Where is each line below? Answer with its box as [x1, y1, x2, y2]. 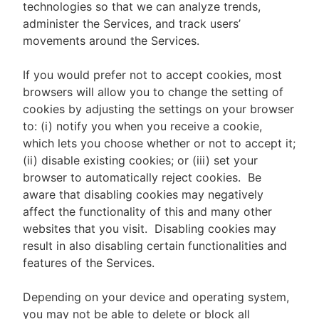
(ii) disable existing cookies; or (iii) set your [23, 153, 258, 167]
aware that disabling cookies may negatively [23, 187, 263, 202]
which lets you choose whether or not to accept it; [23, 136, 296, 150]
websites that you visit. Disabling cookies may [23, 221, 276, 236]
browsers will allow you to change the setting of [23, 85, 283, 99]
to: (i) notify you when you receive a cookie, [23, 119, 262, 133]
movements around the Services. [23, 33, 199, 48]
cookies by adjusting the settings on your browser [23, 102, 294, 116]
